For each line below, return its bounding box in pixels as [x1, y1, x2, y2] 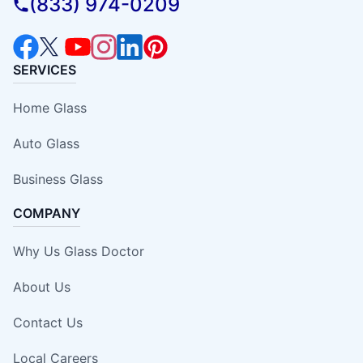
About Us [13, 278, 70, 295]
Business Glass [13, 170, 103, 187]
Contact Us [13, 314, 83, 331]
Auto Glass [13, 135, 79, 152]
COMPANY [13, 204, 80, 221]
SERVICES [13, 61, 76, 78]
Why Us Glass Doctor [13, 242, 144, 259]
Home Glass [13, 99, 87, 116]
